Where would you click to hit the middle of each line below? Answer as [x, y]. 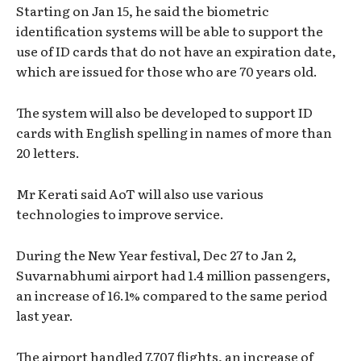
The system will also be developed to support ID [164, 112]
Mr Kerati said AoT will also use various [140, 194]
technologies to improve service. [120, 214]
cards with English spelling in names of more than [174, 133]
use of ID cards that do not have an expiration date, [176, 51]
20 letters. [48, 153]
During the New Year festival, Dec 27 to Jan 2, [156, 255]
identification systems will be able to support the [170, 31]
